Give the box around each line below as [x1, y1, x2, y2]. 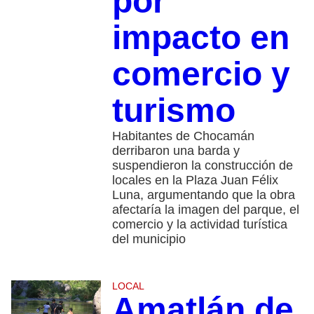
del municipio [111, 231, 186, 246]
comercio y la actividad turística [111, 217, 287, 231]
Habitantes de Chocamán [111, 128, 254, 143]
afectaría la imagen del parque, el [111, 202, 299, 217]
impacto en [111, 18, 289, 56]
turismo [111, 91, 235, 129]
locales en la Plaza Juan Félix [111, 172, 278, 187]
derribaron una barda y [111, 143, 240, 158]
